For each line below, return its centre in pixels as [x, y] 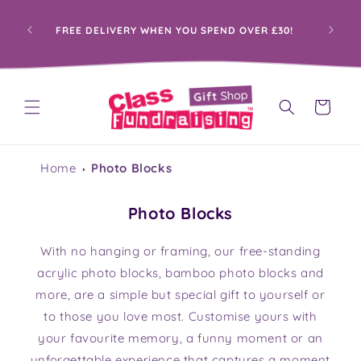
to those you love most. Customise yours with [180, 316]
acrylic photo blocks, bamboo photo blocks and [180, 273]
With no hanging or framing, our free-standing [180, 251]
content [48, 25]
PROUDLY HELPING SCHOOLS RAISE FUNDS [174, 24]
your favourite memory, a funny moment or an [180, 338]
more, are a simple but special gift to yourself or [180, 295]
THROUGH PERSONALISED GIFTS [174, 36]
